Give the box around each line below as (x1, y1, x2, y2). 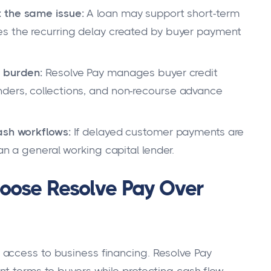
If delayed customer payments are (70, 126, 244, 139)
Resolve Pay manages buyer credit (42, 67, 218, 79)
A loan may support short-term (83, 7, 240, 20)
